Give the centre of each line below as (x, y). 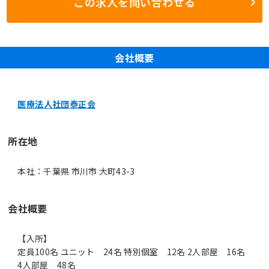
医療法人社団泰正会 (57, 104)
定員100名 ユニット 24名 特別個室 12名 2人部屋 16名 (131, 251)
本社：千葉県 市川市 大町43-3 (76, 171)
